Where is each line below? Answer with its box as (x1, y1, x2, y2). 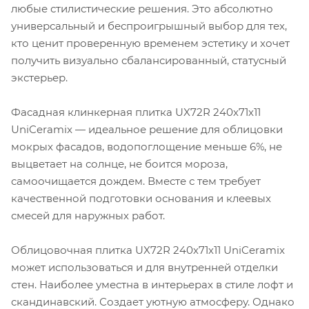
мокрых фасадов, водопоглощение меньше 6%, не (11, 139, 282, 153)
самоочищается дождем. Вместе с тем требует (11, 174, 261, 188)
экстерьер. (11, 70, 68, 84)
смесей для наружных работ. (11, 208, 165, 222)
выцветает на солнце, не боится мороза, (11, 157, 228, 170)
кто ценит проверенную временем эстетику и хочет (11, 36, 290, 50)
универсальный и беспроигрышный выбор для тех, (11, 19, 287, 32)
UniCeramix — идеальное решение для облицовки (11, 122, 283, 136)
